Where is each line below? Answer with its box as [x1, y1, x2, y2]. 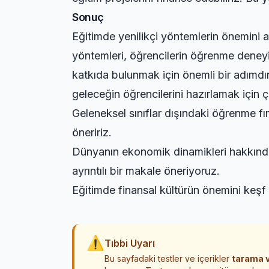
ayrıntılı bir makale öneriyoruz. [72, 165, 220, 177]
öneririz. [72, 126, 112, 139]
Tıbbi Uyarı [104, 237, 155, 249]
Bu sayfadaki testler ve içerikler [104, 253, 232, 264]
